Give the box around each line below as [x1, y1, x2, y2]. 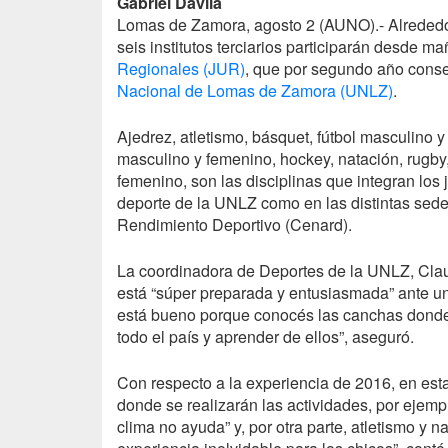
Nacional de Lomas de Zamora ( [117, 78, 345, 102]
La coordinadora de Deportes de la [117, 258, 367, 282]
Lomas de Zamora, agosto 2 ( [117, 12, 324, 36]
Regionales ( [117, 56, 208, 80]
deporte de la [117, 190, 214, 214]
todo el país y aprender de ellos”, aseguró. [117, 324, 414, 348]
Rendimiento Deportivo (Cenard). [117, 212, 352, 236]
